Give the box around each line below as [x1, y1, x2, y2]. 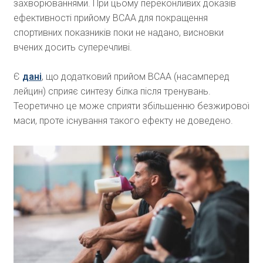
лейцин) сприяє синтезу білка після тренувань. [13, 86, 211, 97]
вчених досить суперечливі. [13, 42, 132, 53]
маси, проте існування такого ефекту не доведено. [13, 115, 233, 127]
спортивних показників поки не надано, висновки [13, 27, 224, 39]
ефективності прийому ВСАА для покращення [13, 12, 208, 24]
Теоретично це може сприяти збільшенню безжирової [13, 100, 249, 112]
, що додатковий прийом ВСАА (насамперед [41, 71, 230, 83]
